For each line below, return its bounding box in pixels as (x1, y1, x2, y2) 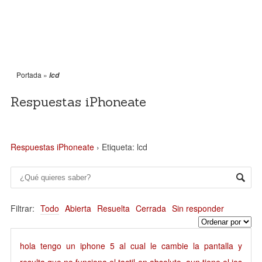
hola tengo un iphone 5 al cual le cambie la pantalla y (20, 240, 242, 251)
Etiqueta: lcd (102, 141, 147, 153)
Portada (16, 70, 42, 80)
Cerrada (136, 202, 166, 214)
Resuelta (97, 202, 130, 214)
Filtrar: (11, 202, 35, 214)
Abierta (65, 202, 91, 214)
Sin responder (172, 202, 224, 214)
